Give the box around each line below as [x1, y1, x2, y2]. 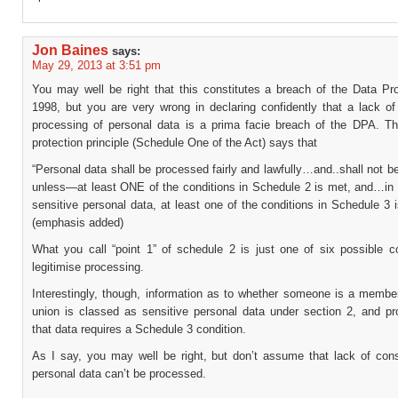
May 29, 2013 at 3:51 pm [32, 59, 161, 72]
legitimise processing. [32, 260, 144, 274]
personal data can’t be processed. [32, 367, 206, 380]
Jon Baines [32, 42, 108, 58]
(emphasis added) [32, 216, 123, 229]
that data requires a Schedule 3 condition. [32, 322, 246, 336]
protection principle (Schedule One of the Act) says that [32, 136, 317, 149]
